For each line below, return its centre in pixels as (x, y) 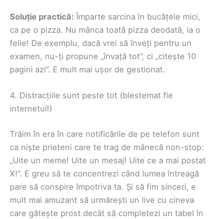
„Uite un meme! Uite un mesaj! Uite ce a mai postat (108, 161)
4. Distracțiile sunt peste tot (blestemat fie (91, 96)
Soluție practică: (42, 17)
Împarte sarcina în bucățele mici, (137, 17)
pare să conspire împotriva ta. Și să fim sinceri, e (103, 187)
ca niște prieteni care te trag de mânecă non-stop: (107, 147)
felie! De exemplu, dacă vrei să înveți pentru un (101, 43)
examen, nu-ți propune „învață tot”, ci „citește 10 (103, 56)
